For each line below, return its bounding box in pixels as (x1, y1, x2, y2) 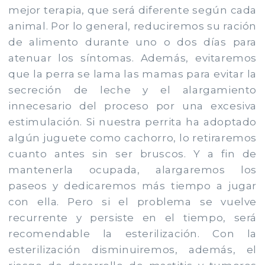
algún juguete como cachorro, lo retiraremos (8, 131, 257, 144)
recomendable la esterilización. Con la (8, 227, 257, 240)
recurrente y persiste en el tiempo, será (8, 211, 257, 224)
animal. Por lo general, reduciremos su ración (8, 20, 257, 32)
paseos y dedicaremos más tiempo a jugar (8, 179, 257, 192)
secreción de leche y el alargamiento (8, 83, 257, 96)
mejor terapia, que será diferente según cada (8, 4, 257, 16)
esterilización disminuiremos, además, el (8, 243, 257, 256)
